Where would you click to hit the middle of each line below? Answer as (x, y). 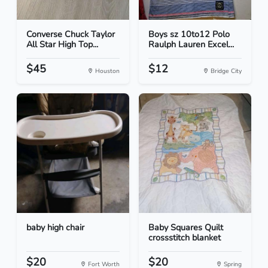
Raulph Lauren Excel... (191, 45)
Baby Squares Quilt (186, 228)
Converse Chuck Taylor (71, 34)
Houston (106, 71)
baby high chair (55, 228)
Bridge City (225, 71)
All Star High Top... (62, 45)
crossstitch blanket (185, 238)
